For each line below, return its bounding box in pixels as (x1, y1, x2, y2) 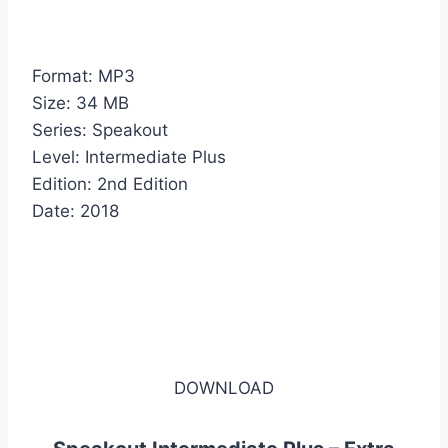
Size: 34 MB (32, 92, 129, 113)
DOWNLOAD (174, 377, 274, 398)
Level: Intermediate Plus (32, 146, 226, 167)
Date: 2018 (32, 200, 119, 221)
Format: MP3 (32, 65, 135, 86)
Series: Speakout (32, 119, 168, 140)
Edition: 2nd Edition (32, 173, 188, 194)
